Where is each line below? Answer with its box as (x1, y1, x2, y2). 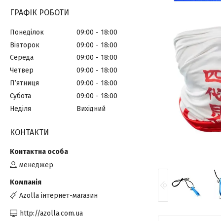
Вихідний (76, 104, 106, 113)
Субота (10, 91, 31, 100)
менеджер (19, 161, 53, 169)
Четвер (10, 66, 34, 75)
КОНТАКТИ (10, 127, 49, 137)
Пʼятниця (10, 79, 39, 88)
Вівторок (10, 40, 39, 49)
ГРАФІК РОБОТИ (10, 8, 69, 17)
